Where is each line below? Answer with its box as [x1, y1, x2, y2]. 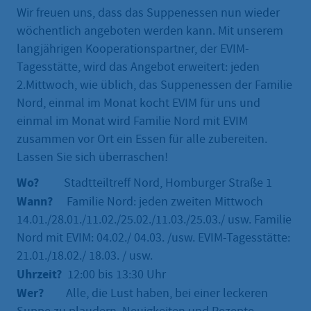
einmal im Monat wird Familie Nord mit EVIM [17, 113, 248, 130]
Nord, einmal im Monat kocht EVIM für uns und [17, 95, 260, 112]
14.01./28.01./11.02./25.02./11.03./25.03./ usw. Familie [17, 212, 292, 228]
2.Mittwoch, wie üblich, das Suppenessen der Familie [17, 77, 292, 94]
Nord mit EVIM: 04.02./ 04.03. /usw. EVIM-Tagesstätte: [17, 230, 290, 246]
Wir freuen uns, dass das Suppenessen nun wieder [17, 5, 280, 22]
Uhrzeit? [17, 266, 62, 283]
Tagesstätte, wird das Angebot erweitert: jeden [17, 59, 260, 76]
